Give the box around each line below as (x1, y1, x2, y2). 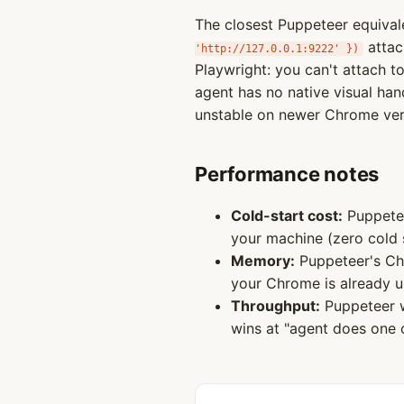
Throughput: (231, 297, 320, 315)
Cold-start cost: (231, 207, 343, 225)
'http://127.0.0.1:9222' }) (195, 42, 359, 55)
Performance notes (195, 162, 380, 186)
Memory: (231, 252, 295, 270)
